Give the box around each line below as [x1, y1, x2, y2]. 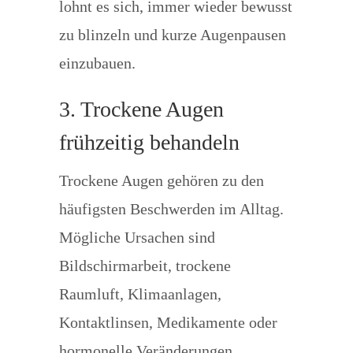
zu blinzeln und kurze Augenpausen [58, 26, 286, 43]
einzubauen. [58, 54, 136, 72]
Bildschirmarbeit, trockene [58, 257, 231, 274]
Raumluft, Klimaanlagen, [58, 285, 221, 303]
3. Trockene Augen [58, 97, 224, 121]
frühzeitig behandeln [58, 130, 240, 154]
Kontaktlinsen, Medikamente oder [58, 314, 277, 331]
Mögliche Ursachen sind [58, 229, 215, 246]
